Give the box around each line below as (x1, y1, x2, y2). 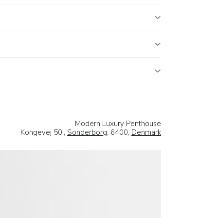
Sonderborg (67, 127, 107, 137)
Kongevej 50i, (20, 127, 67, 137)
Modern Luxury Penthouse (75, 118, 161, 128)
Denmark (131, 127, 161, 137)
